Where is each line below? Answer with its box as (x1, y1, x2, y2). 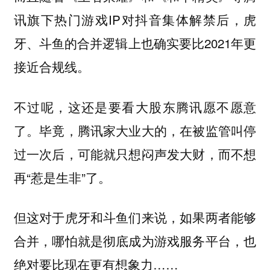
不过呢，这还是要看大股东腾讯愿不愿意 (13, 97, 257, 116)
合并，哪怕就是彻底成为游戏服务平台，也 (13, 231, 257, 250)
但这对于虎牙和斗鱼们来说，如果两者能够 (13, 208, 257, 227)
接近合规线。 (13, 57, 90, 76)
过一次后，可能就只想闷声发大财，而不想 (13, 144, 257, 163)
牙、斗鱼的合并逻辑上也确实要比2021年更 (13, 34, 257, 52)
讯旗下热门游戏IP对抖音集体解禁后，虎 (13, 10, 257, 29)
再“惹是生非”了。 (13, 168, 111, 186)
